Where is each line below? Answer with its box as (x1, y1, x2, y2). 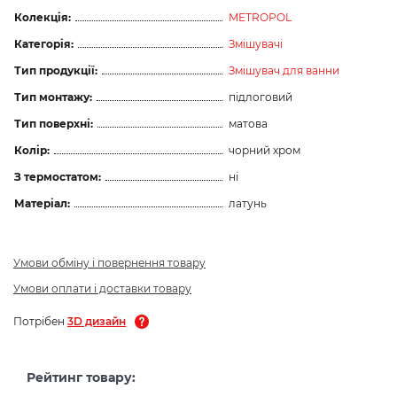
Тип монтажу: (14, 90, 92, 104)
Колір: (14, 143, 50, 157)
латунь (229, 196, 267, 210)
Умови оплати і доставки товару (13, 281, 191, 295)
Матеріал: (14, 196, 70, 210)
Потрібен (13, 314, 67, 328)
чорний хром (229, 143, 300, 157)
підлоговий (229, 90, 292, 104)
